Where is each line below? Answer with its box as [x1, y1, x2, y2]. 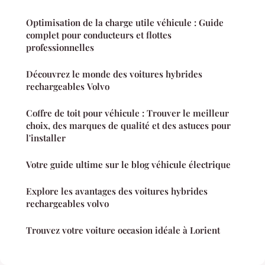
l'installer [26, 131, 66, 144]
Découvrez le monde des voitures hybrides [26, 67, 202, 80]
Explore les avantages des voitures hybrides [26, 185, 208, 197]
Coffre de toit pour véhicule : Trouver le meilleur [26, 106, 229, 119]
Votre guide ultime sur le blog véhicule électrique [26, 158, 231, 170]
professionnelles [26, 41, 94, 53]
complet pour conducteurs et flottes [26, 28, 172, 41]
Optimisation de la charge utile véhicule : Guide [26, 16, 224, 28]
